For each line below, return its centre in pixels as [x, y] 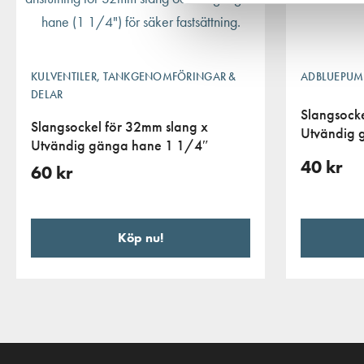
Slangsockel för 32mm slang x [119, 126]
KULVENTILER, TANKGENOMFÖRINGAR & [134, 76]
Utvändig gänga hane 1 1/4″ [120, 145]
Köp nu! [141, 238]
